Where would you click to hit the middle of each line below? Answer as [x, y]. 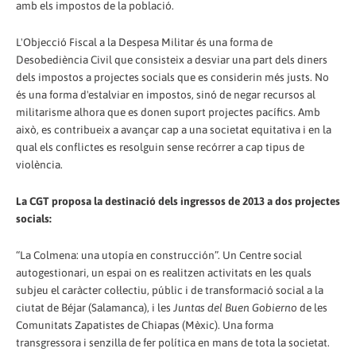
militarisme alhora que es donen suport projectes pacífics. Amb [168, 112]
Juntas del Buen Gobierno [235, 307]
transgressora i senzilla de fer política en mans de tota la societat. [173, 342]
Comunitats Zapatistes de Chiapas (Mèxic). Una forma [145, 325]
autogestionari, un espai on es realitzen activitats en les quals [164, 272]
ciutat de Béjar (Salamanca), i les [95, 307]
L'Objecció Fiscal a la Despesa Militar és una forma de [144, 42]
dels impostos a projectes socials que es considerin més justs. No [172, 77]
